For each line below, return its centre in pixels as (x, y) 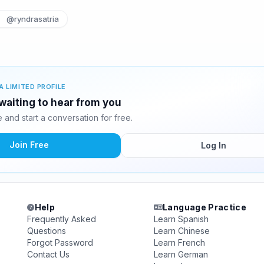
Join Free (29, 145)
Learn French (179, 242)
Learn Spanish (181, 219)
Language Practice (205, 207)
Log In (213, 145)
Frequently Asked (62, 219)
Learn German (181, 254)
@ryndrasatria (33, 19)
